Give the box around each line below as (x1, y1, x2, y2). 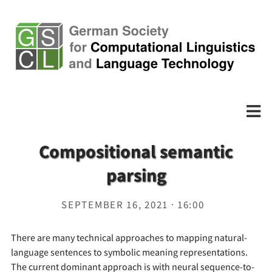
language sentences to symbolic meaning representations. (10, 245, 248, 258)
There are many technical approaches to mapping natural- (10, 231, 247, 243)
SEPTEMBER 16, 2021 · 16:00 (61, 197, 205, 211)
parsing (106, 163, 166, 186)
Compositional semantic (39, 139, 233, 163)
